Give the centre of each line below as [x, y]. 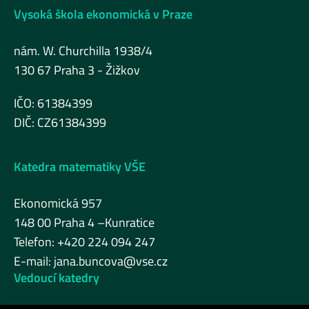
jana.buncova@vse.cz [111, 261]
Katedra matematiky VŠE [80, 167]
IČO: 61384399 [53, 103]
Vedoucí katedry [57, 278]
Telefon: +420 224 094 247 [84, 242]
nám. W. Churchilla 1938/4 [83, 51]
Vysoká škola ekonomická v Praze [103, 14]
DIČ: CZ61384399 [60, 122]
